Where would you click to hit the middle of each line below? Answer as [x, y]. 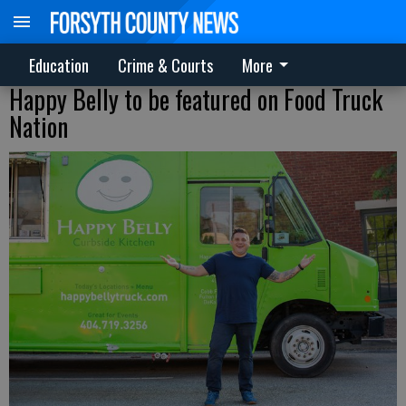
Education [59, 65]
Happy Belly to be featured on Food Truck [196, 99]
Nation [39, 126]
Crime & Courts [165, 65]
